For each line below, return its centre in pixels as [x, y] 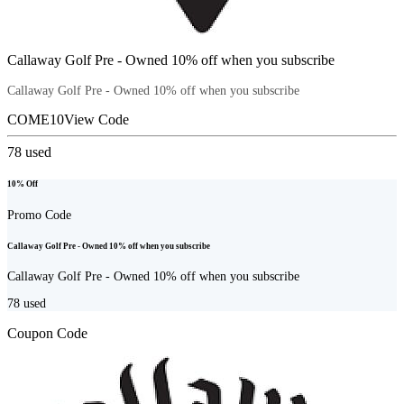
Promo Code [39, 215]
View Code [96, 120]
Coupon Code [47, 333]
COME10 [36, 120]
